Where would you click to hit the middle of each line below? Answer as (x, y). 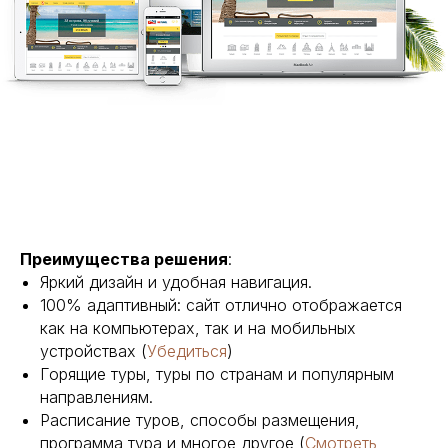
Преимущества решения (124, 259)
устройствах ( (93, 351)
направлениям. (96, 397)
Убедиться (187, 351)
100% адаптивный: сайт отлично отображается (221, 305)
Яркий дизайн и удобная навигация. (176, 282)
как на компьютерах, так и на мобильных (198, 328)
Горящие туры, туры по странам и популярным (217, 374)
